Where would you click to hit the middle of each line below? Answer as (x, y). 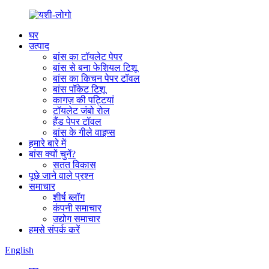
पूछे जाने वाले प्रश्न (61, 176)
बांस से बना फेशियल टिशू (95, 68)
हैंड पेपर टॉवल (77, 122)
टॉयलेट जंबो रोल (81, 111)
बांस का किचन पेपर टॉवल (96, 78)
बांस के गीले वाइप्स (84, 132)
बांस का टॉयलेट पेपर (88, 57)
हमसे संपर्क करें (54, 230)
